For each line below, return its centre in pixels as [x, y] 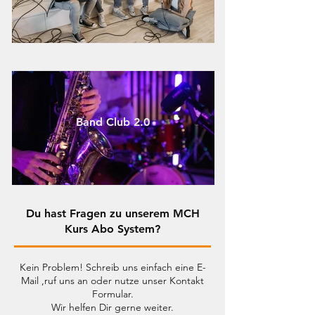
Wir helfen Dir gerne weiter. [112, 307]
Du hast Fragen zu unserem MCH [112, 213]
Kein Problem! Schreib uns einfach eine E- [112, 267]
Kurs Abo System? [112, 229]
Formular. [112, 294]
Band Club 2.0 [112, 122]
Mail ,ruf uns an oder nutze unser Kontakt [112, 281]
